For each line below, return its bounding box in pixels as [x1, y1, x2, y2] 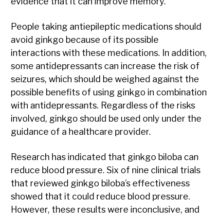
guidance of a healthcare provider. [11, 127, 151, 137]
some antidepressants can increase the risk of [11, 61, 200, 72]
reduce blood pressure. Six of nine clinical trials [11, 165, 201, 176]
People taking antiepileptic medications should [11, 21, 202, 32]
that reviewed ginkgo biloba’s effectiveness [11, 178, 190, 189]
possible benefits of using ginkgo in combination [11, 87, 207, 98]
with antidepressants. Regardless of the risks [11, 100, 196, 111]
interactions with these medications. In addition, [11, 48, 207, 58]
